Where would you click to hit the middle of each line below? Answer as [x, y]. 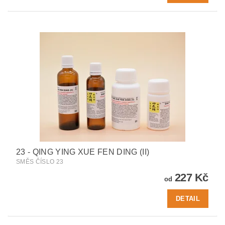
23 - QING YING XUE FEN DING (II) [83, 152]
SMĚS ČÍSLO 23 [40, 162]
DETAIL [188, 199]
